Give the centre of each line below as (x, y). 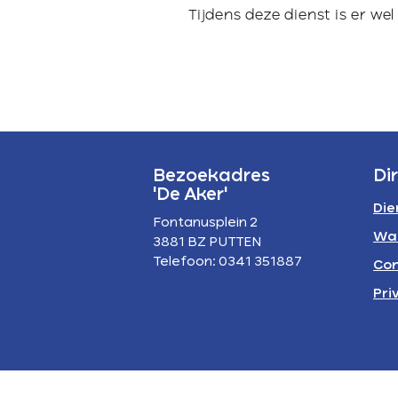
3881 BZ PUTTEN (207, 243)
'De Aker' (190, 195)
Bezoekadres (211, 176)
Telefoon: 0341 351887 (227, 262)
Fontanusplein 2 (205, 223)
